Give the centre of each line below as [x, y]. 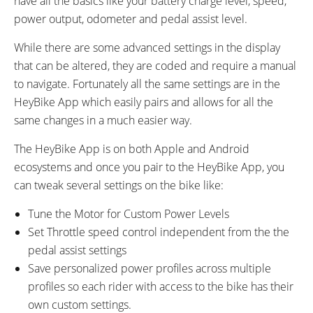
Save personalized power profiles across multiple [150, 268]
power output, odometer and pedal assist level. [131, 19]
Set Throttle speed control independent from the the [159, 232]
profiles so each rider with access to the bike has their [161, 286]
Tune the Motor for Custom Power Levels [129, 213]
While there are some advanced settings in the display [147, 47]
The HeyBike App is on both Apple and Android [132, 148]
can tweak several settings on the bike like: [119, 185]
